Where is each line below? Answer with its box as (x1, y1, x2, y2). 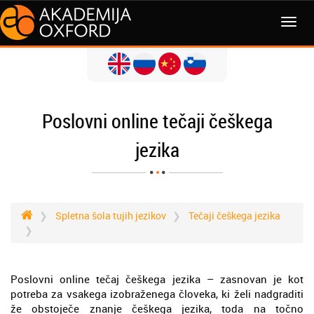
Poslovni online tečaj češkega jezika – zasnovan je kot (11, 272, 303, 286)
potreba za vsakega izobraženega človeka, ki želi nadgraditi (11, 287, 303, 301)
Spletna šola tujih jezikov (55, 209, 166, 222)
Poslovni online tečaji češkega (41, 108, 273, 134)
